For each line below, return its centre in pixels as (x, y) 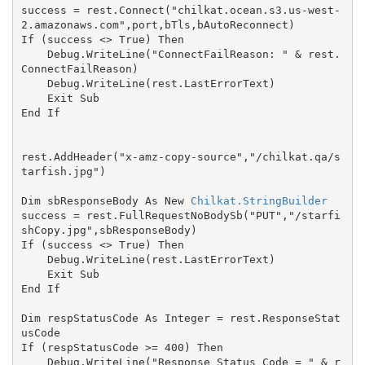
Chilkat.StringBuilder (259, 200)
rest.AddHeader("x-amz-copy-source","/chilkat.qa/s (180, 156)
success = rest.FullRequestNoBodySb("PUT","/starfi (180, 215)
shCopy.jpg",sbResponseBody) (109, 230)
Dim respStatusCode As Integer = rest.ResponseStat (180, 318)
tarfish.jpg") (63, 171)
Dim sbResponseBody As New (106, 200)
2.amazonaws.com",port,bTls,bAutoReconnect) (158, 24)
